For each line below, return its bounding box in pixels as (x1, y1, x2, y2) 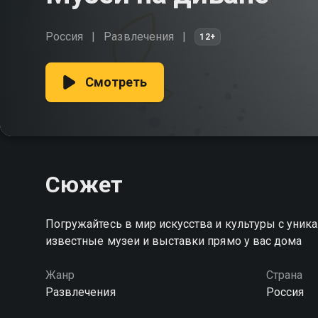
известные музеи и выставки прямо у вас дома (45, 234, 302, 248)
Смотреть (85, 75, 148, 89)
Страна (265, 268, 302, 282)
